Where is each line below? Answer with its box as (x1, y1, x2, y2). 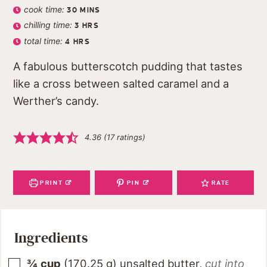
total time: (24, 35, 66, 46)
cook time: (24, 4, 67, 14)
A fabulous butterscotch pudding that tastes (13, 60, 243, 73)
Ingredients (14, 229, 88, 247)
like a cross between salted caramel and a (13, 77, 229, 91)
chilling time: (24, 20, 75, 30)
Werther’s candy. (13, 94, 99, 108)
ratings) (114, 132, 145, 142)
